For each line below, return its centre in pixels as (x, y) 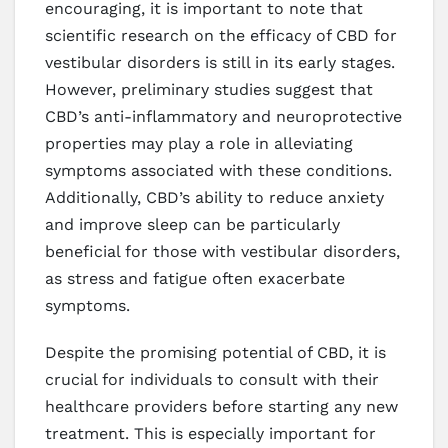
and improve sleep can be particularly (192, 224)
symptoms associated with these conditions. (218, 170)
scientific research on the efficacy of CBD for (221, 35)
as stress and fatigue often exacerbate (195, 278)
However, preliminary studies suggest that (209, 89)
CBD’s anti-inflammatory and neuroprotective (223, 116)
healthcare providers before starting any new (221, 406)
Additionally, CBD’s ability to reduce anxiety (214, 197)
